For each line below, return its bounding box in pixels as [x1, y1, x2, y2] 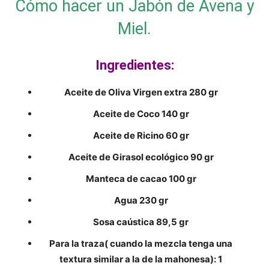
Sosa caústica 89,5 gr [93, 216, 189, 228]
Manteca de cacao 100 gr [85, 173, 196, 185]
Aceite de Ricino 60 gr [92, 130, 189, 142]
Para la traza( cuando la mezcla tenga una [49, 238, 232, 250]
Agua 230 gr [113, 195, 168, 207]
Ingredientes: [95, 58, 174, 73]
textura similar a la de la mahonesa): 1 [59, 253, 222, 265]
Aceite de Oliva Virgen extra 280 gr [64, 86, 218, 98]
